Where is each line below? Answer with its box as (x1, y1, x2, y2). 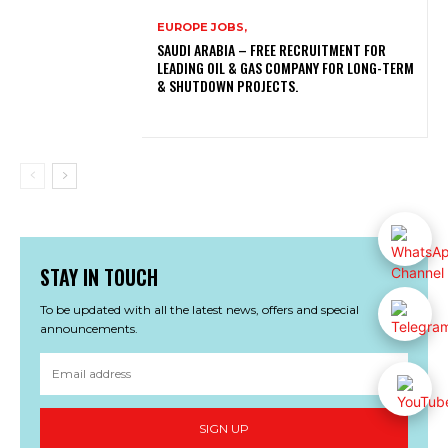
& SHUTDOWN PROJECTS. (157, 74, 299, 96)
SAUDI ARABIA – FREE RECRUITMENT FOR (157, 38, 387, 60)
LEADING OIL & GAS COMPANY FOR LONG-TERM (157, 56, 415, 78)
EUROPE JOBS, (157, 19, 248, 34)
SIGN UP (199, 421, 249, 437)
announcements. (40, 320, 138, 336)
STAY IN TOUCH (40, 261, 158, 292)
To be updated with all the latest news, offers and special (40, 301, 359, 317)
